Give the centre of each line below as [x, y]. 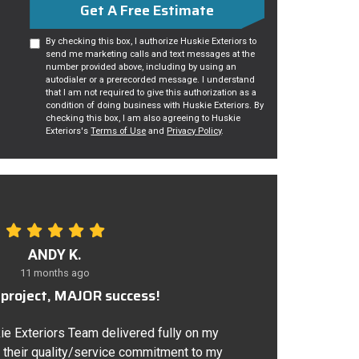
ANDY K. [55, 254]
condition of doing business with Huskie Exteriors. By [155, 105]
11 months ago [55, 273]
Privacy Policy [194, 131]
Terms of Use [119, 131]
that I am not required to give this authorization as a [151, 93]
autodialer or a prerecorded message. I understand [151, 80]
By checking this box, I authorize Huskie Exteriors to [151, 41]
